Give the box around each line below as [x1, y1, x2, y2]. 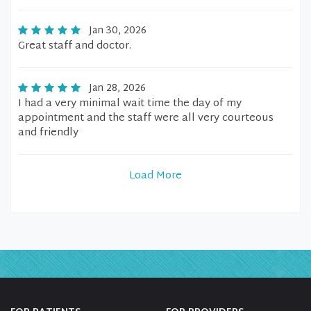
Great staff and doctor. [18, 37, 131, 56]
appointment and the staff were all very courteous [18, 109, 274, 128]
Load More [129, 167, 182, 185]
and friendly [18, 124, 78, 142]
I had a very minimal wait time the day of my [18, 94, 242, 113]
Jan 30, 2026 [89, 22, 146, 40]
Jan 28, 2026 [89, 80, 146, 97]
